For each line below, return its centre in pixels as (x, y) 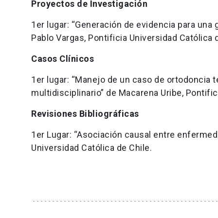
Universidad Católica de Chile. (94, 147)
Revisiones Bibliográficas (85, 113)
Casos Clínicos (63, 58)
